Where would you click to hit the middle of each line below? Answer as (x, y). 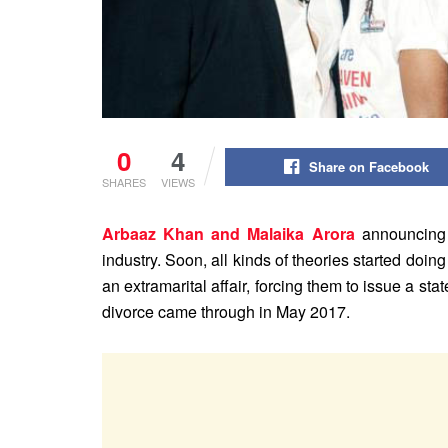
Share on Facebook (368, 167)
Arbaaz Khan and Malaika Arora (228, 234)
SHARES (124, 182)
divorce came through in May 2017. (226, 312)
